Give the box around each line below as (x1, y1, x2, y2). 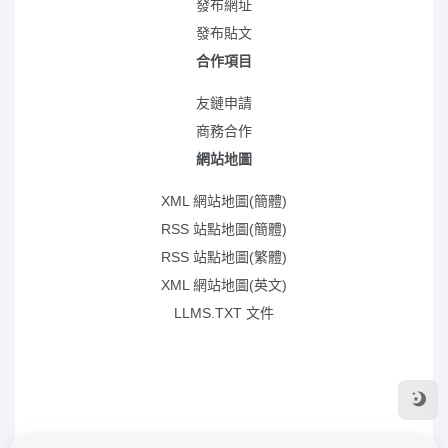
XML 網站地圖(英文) (161, 277, 287, 293)
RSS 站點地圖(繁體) (161, 249, 287, 265)
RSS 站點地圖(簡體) (161, 221, 287, 237)
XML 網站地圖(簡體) (161, 193, 287, 209)
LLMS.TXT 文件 (174, 305, 274, 321)
